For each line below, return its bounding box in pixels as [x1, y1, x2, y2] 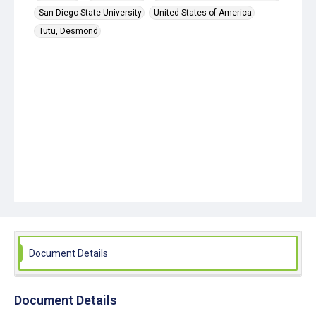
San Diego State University [39, 8, 142, 18]
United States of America [154, 8, 252, 18]
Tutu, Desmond [39, 26, 98, 36]
